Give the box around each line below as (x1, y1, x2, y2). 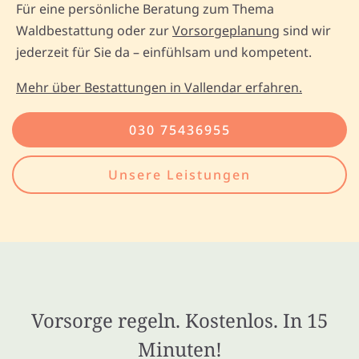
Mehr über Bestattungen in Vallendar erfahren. (16, 78, 302, 96)
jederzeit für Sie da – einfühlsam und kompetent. (16, 42, 312, 61)
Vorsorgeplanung (172, 21, 280, 39)
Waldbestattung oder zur (16, 21, 172, 39)
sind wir (280, 21, 331, 39)
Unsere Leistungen (108, 165, 251, 184)
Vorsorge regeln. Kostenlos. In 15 (31, 306, 328, 333)
